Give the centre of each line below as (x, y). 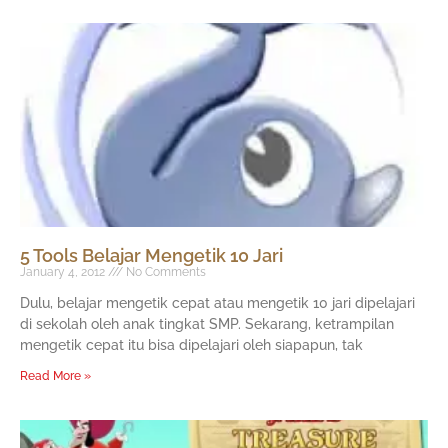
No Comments (164, 272)
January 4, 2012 (64, 272)
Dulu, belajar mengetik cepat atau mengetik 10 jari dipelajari (217, 303)
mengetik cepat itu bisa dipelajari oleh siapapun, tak (191, 345)
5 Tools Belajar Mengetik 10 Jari (151, 256)
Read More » (55, 376)
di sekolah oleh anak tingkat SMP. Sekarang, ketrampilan (207, 324)
